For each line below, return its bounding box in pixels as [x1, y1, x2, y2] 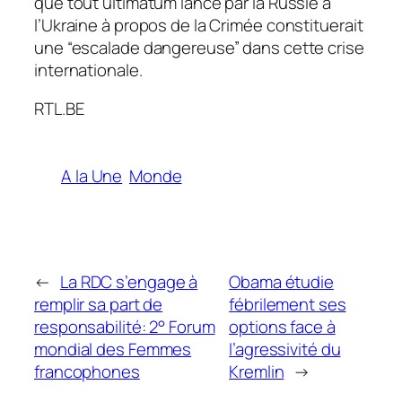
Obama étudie [229, 269, 334, 293]
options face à [229, 314, 336, 338]
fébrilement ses [229, 292, 346, 316]
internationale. [34, 57, 146, 82]
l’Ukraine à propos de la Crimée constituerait [34, 13, 363, 37]
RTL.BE [34, 97, 84, 121]
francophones [34, 359, 140, 383]
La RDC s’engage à [59, 269, 198, 293]
